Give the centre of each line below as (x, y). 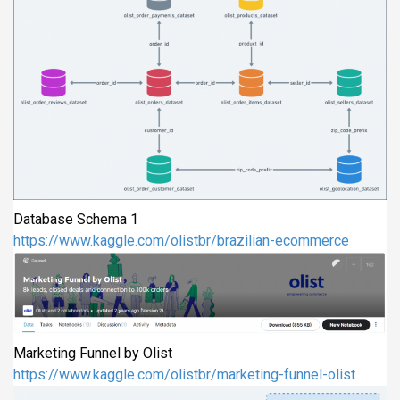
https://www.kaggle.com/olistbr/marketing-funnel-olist (184, 375)
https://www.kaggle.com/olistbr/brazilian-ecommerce (181, 240)
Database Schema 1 (76, 219)
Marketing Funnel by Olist (93, 354)
